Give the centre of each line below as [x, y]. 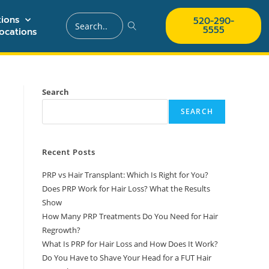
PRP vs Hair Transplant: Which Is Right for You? [125, 174]
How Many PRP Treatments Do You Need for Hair [130, 216]
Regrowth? [61, 230]
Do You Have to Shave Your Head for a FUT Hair [127, 257]
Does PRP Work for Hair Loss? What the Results [126, 188]
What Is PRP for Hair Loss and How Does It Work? [130, 243]
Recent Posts [69, 152]
